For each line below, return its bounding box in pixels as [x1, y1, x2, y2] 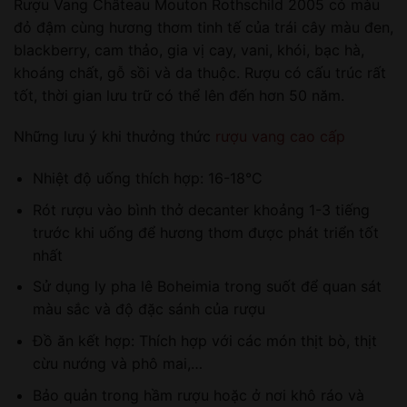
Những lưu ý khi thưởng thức [14, 127, 215, 146]
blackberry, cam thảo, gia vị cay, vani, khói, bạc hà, [14, 40, 364, 59]
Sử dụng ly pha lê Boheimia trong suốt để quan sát [32, 277, 382, 296]
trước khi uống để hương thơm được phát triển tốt [32, 223, 379, 242]
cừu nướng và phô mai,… [32, 354, 203, 373]
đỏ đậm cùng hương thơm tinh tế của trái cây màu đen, [14, 17, 393, 36]
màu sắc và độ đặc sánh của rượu [32, 300, 265, 319]
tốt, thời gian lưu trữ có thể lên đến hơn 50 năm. [14, 85, 344, 104]
